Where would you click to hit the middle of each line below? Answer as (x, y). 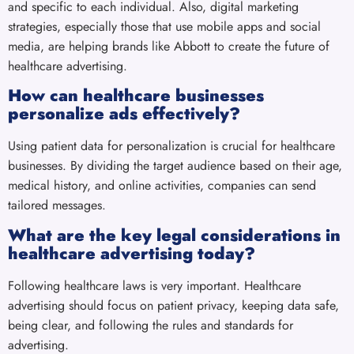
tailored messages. (57, 205)
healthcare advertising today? (132, 253)
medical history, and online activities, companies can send (162, 186)
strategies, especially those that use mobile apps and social (164, 27)
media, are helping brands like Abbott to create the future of (169, 47)
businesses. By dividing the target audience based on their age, (175, 166)
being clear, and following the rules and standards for (151, 325)
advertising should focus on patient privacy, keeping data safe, (173, 305)
